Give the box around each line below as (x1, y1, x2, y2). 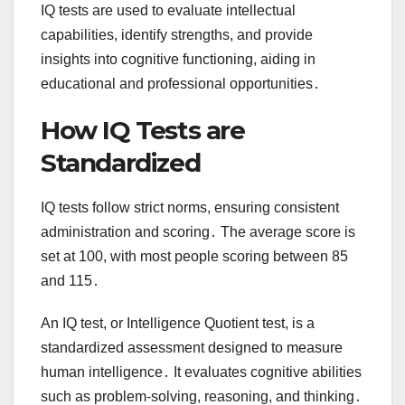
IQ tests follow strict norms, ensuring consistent (41, 199, 339, 215)
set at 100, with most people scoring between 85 (41, 248, 348, 264)
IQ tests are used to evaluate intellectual (41, 2, 296, 18)
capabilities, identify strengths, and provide (41, 26, 313, 42)
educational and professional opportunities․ (41, 75, 320, 91)
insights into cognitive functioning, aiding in (41, 51, 316, 67)
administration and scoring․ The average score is (41, 223, 355, 240)
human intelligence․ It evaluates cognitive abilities (41, 363, 362, 380)
